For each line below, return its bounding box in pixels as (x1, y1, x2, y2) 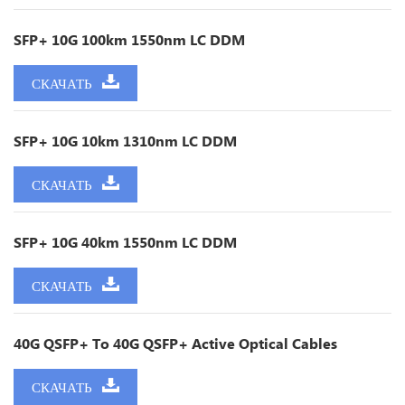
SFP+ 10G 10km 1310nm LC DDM (14, 131, 237, 151)
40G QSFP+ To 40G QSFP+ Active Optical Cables (14, 334, 337, 353)
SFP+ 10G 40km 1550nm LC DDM (14, 232, 237, 252)
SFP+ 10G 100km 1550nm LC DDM (14, 30, 245, 50)
